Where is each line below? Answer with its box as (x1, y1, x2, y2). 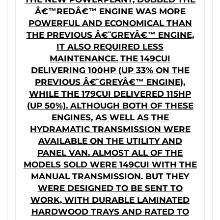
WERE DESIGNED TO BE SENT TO (37, 183, 183, 193)
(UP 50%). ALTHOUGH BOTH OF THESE (27, 100, 193, 111)
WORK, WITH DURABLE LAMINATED (30, 194, 190, 205)
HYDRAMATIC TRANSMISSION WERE (29, 124, 191, 135)
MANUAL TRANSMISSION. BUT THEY (31, 171, 189, 182)
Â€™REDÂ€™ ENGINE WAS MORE (34, 6, 186, 17)
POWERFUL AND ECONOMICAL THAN (28, 18, 192, 28)
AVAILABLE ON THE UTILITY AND (38, 136, 182, 146)
